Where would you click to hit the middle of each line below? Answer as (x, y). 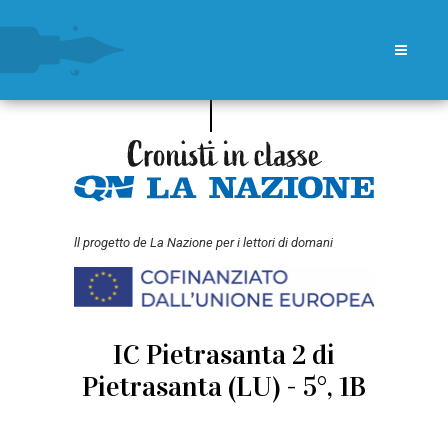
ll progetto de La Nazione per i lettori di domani (203, 243)
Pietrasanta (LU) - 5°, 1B (224, 386)
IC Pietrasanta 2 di (224, 354)
